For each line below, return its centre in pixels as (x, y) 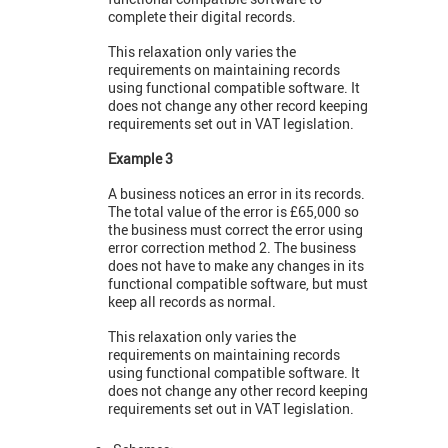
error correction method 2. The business (232, 248)
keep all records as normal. (192, 302)
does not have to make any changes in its (236, 266)
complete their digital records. (202, 17)
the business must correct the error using (235, 230)
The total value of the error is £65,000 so (233, 212)
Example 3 (140, 159)
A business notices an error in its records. (236, 194)
